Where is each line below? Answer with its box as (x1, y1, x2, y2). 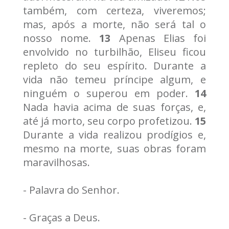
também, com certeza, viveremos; (23, 4, 206, 18)
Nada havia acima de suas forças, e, (23, 100, 206, 114)
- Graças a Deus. (23, 211, 100, 225)
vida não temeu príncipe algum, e (23, 73, 206, 87)
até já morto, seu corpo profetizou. (23, 114, 195, 128)
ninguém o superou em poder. (23, 86, 195, 101)
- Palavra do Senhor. (23, 183, 120, 197)
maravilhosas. (23, 155, 90, 170)
